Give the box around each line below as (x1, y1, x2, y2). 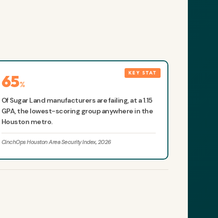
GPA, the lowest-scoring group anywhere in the (1, 107, 153, 116)
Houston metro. (1, 117, 53, 127)
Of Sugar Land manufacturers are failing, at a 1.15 (1, 96, 152, 105)
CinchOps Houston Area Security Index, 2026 (1, 139, 111, 146)
